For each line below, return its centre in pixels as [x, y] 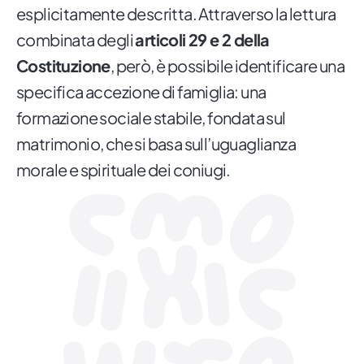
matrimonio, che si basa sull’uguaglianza [156, 144]
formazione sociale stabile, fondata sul [151, 118]
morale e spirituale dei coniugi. [123, 170]
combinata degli [76, 40]
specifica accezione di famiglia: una [141, 92]
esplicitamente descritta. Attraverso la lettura [176, 14]
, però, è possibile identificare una [227, 66]
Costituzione [63, 66]
